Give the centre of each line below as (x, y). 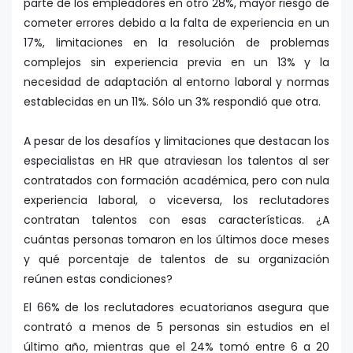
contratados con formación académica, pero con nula (176, 181)
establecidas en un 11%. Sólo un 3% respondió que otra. (172, 102)
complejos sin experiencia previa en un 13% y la (176, 63)
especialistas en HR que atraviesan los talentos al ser (176, 161)
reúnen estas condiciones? (98, 279)
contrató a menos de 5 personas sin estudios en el (176, 327)
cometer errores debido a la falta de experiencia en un (176, 23)
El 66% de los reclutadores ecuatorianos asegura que (176, 308)
